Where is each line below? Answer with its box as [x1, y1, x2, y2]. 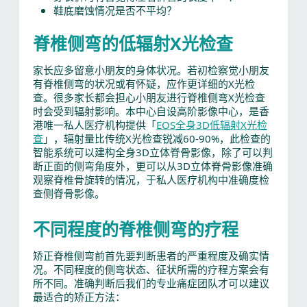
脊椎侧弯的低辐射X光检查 [32, 30, 233, 56]
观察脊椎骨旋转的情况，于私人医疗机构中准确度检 [32, 172, 269, 187]
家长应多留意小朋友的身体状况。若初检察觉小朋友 [32, 62, 269, 77]
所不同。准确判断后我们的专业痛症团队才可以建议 [32, 275, 269, 291]
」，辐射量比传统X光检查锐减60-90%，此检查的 [42, 131, 271, 146]
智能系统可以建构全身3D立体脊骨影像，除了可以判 [32, 145, 273, 160]
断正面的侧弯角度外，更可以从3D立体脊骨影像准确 [32, 158, 273, 173]
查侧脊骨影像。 [32, 186, 105, 201]
